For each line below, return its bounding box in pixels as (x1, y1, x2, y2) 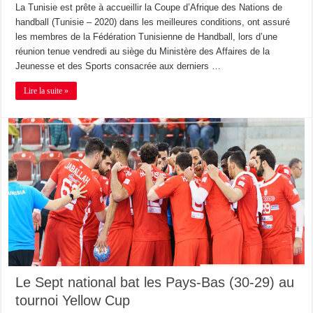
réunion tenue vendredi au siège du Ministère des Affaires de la (15, 46, 270, 57)
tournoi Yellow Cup (15, 292, 131, 308)
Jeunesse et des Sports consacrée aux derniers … (15, 61, 221, 72)
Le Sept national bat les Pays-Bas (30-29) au (15, 274, 295, 290)
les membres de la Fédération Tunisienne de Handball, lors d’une (15, 31, 278, 43)
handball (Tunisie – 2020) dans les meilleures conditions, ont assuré (15, 17, 291, 28)
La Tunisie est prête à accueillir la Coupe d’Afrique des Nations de (15, 2, 283, 13)
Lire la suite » (24, 86, 69, 96)
